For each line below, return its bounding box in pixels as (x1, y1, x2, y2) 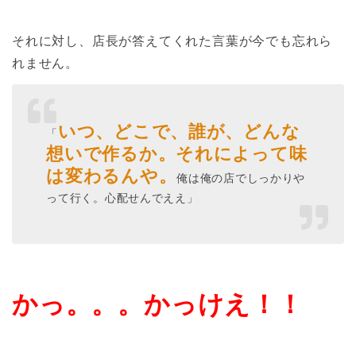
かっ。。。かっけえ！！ (12, 285, 304, 320)
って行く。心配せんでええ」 (46, 189, 199, 205)
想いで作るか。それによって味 (46, 141, 308, 164)
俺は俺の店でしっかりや (176, 169, 306, 185)
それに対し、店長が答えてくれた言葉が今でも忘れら (12, 31, 333, 49)
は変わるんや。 (46, 163, 177, 187)
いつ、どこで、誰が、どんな (57, 118, 300, 142)
